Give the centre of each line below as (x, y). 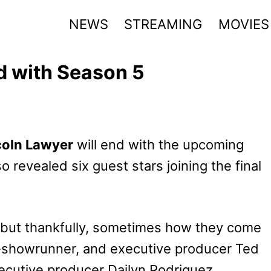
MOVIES (243, 24)
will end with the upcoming (158, 144)
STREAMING (163, 24)
